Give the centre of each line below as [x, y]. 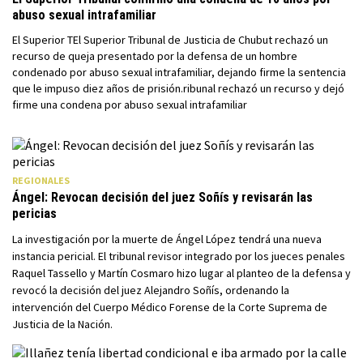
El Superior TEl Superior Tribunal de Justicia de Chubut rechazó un [170, 40]
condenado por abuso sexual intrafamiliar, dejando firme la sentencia [179, 72]
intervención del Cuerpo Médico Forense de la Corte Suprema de [170, 307]
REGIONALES [41, 180]
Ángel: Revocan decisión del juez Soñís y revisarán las [162, 197]
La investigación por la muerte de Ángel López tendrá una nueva [167, 239]
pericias [34, 214]
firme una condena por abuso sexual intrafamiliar [130, 105]
